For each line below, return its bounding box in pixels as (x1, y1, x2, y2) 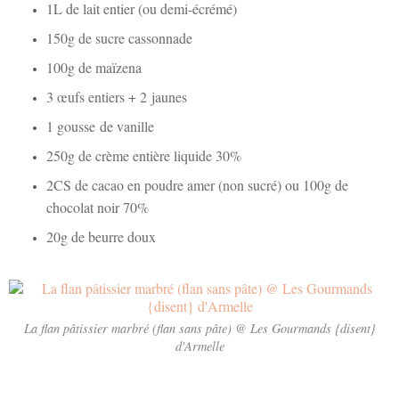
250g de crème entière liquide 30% (46, 146, 241, 165)
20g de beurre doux (46, 227, 156, 246)
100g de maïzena (46, 58, 142, 77)
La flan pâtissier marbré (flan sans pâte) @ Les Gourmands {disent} (23, 320, 376, 337)
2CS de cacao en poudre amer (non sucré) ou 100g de (46, 175, 348, 194)
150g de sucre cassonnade (46, 28, 192, 47)
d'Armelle (175, 338, 224, 354)
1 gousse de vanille (46, 117, 154, 135)
